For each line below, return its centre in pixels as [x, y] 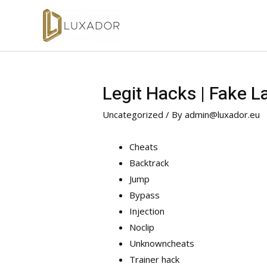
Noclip [142, 227]
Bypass [145, 195]
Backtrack [149, 163]
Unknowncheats [162, 243]
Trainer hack [155, 260]
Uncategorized [133, 115]
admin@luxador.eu [223, 115]
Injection [147, 211]
